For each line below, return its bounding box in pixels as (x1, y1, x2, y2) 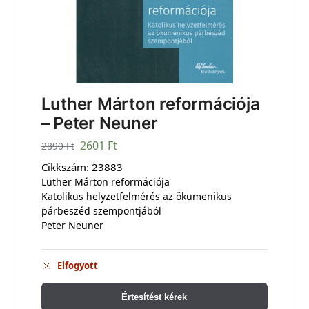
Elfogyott (57, 259, 98, 272)
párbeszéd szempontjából (41, 203, 161, 217)
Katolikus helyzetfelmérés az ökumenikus (41, 189, 232, 203)
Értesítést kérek (121, 292, 188, 303)
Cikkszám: (41, 159, 92, 174)
